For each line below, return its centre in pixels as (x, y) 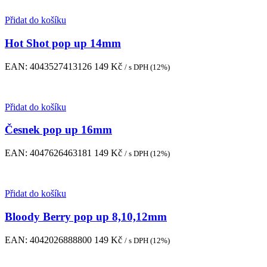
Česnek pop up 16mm (58, 130)
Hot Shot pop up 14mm (63, 43)
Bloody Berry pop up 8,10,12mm (86, 216)
